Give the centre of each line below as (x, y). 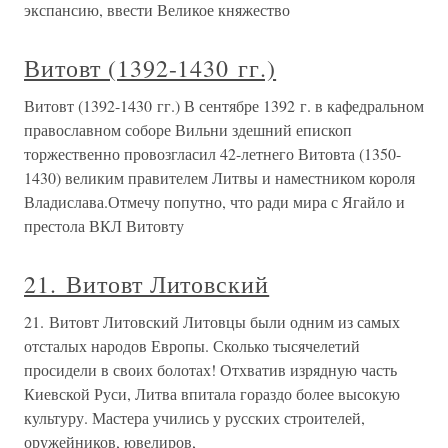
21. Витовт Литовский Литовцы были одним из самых (212, 321)
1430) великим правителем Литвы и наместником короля (219, 177)
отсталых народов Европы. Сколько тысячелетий (192, 345)
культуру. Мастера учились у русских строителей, (194, 417)
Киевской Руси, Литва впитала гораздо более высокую (212, 393)
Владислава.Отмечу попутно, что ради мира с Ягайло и (214, 201)
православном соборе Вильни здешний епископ (188, 129)
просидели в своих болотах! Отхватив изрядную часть (210, 369)
